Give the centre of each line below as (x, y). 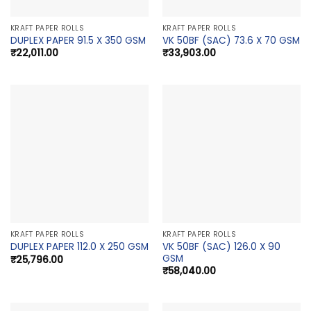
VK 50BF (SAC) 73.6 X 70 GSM (231, 40)
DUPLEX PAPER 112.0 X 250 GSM (79, 247)
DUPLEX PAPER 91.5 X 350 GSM (78, 40)
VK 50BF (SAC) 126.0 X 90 (221, 246)
